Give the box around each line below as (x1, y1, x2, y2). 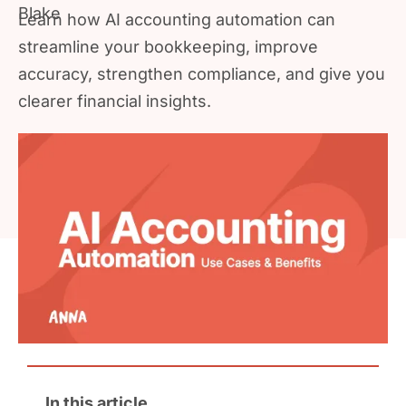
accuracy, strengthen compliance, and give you (18, 64, 385, 83)
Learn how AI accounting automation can (18, 10, 335, 29)
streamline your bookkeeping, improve (18, 37, 318, 56)
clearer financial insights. (18, 92, 211, 111)
